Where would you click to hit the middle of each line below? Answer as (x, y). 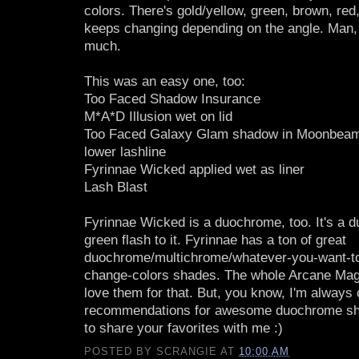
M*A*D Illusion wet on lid (158, 116)
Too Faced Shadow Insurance (172, 99)
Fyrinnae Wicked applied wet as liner (194, 169)
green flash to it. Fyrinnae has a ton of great (215, 240)
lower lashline (125, 151)
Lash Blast (116, 187)
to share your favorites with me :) (184, 328)
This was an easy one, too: (165, 81)
